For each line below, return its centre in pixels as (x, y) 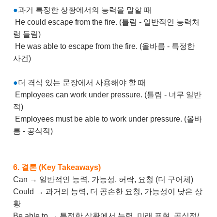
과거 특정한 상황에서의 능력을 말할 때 (85, 10)
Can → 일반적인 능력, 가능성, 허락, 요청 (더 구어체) (103, 179)
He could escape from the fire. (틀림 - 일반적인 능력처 (106, 22)
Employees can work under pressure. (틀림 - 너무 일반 (107, 95)
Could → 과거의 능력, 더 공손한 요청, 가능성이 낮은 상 (108, 192)
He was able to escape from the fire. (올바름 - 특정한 (104, 46)
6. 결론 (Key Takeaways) (57, 167)
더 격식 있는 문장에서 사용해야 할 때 (82, 83)
